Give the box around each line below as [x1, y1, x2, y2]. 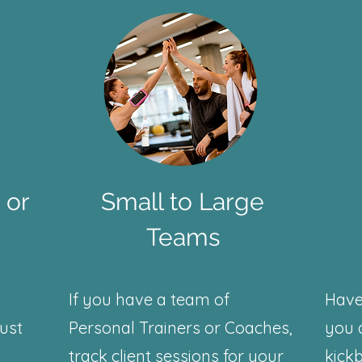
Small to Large [101, 187, 264, 216]
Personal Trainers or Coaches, [69, 318, 293, 338]
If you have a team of [69, 289, 229, 309]
